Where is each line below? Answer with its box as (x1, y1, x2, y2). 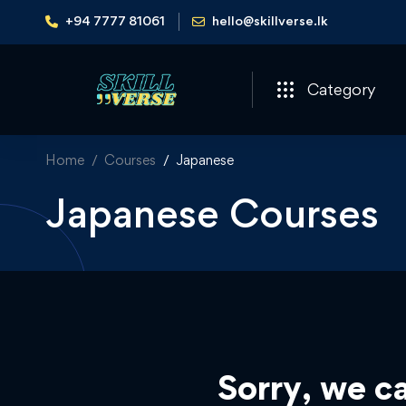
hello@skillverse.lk (212, 12, 328, 28)
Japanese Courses (45, 188, 379, 237)
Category (307, 80, 376, 99)
